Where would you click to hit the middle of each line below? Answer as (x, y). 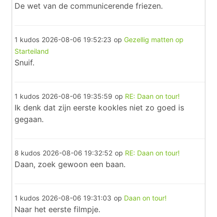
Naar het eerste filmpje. (57, 209)
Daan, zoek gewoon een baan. (70, 164)
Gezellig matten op (154, 39)
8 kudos (27, 153)
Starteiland (32, 51)
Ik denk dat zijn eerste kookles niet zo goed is (99, 108)
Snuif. (24, 62)
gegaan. (29, 119)
